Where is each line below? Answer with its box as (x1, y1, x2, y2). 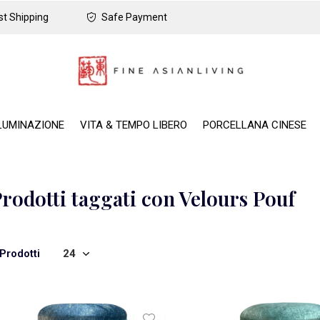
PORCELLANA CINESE (202, 118, 306, 131)
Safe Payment (99, 11, 167, 23)
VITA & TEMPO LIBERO (79, 118, 187, 131)
